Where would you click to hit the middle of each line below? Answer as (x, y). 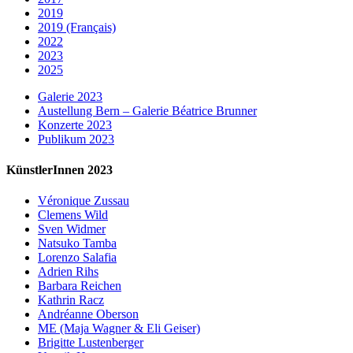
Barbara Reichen (80, 286)
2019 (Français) (77, 27)
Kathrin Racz (71, 300)
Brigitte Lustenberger (91, 343)
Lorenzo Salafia (77, 258)
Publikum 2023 (76, 139)
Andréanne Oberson (88, 314)
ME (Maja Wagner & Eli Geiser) (119, 329)
